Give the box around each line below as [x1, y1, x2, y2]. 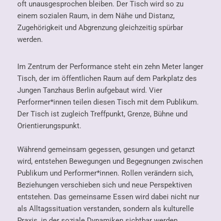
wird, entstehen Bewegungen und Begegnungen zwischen [17, 157, 203, 166]
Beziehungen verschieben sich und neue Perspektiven [17, 181, 192, 190]
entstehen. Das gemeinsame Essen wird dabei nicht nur [17, 192, 200, 202]
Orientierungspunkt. [17, 121, 82, 131]
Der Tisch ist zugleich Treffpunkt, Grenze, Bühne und [17, 110, 188, 119]
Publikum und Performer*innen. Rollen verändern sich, [17, 169, 194, 178]
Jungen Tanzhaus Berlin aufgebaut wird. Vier [17, 86, 163, 95]
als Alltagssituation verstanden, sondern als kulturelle [17, 204, 194, 214]
